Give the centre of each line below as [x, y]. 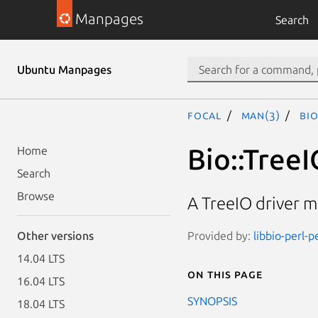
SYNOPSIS [212, 301]
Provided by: [220, 235]
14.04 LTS [41, 258]
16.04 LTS [41, 281]
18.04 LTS [41, 304]
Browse [36, 196]
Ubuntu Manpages [64, 70]
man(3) [261, 115]
